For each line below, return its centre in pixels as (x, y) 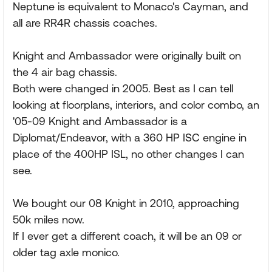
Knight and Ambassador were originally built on (127, 56)
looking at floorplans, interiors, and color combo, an (136, 105)
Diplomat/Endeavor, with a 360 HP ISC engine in (130, 138)
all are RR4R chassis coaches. (85, 23)
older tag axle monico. (66, 252)
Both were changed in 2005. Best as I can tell (123, 88)
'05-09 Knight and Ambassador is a (100, 121)
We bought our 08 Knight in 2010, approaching (126, 203)
